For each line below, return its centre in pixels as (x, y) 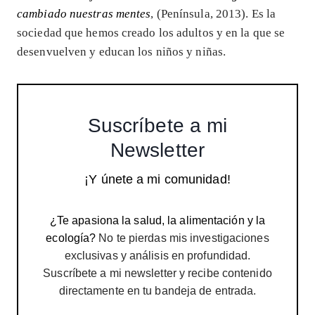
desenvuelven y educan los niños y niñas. (122, 51)
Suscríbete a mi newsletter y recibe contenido (157, 273)
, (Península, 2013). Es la (213, 13)
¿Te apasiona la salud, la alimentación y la (157, 220)
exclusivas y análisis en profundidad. (157, 255)
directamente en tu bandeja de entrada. (157, 290)
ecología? (71, 238)
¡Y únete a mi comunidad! (157, 179)
